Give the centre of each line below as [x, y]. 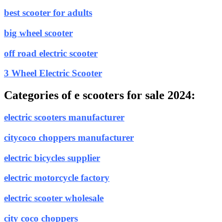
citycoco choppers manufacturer [69, 137]
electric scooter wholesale [54, 198]
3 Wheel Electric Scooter [53, 73]
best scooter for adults [48, 13]
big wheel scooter [38, 33]
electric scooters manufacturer [64, 117]
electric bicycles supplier [52, 158]
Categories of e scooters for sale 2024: [100, 95]
